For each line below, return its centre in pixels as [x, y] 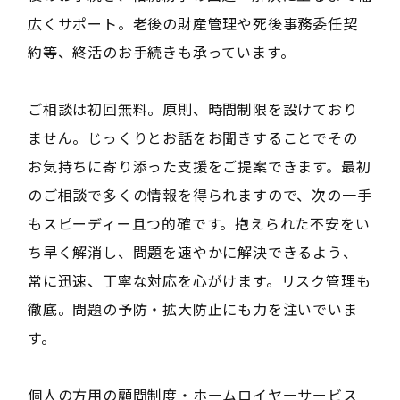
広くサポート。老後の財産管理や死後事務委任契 [192, 24]
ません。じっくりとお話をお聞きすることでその [192, 138]
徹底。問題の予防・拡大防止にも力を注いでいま [192, 309]
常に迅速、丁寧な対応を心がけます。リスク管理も [199, 281]
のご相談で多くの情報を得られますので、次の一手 [200, 195]
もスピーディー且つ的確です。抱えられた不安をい [199, 224]
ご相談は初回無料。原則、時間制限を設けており [192, 109]
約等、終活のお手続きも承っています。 [161, 52]
